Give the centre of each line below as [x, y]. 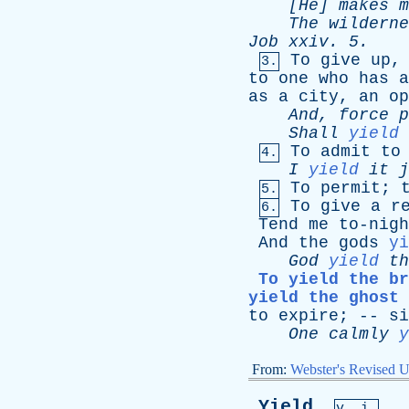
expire [309, 316]
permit [351, 188]
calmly [359, 334]
